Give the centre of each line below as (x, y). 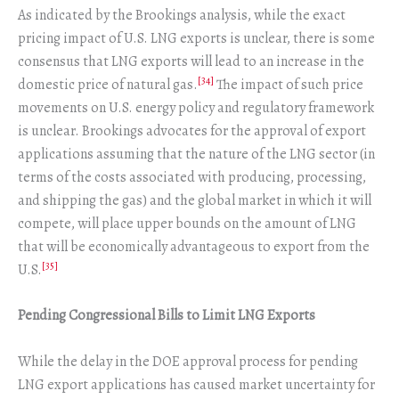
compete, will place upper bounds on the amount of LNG (187, 223)
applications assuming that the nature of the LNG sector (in (196, 154)
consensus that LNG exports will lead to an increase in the (191, 61)
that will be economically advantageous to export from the (194, 246)
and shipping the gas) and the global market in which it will (195, 200)
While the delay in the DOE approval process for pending (188, 361)
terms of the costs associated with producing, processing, (192, 177)
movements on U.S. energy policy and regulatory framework (196, 107)
